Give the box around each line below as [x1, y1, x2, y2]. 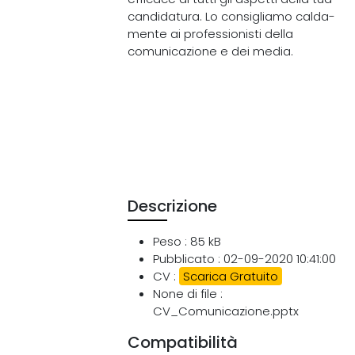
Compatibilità [128, 331, 239, 353]
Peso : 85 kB [153, 233, 222, 250]
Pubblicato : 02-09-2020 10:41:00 [153, 250, 337, 267]
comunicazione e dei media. [128, 43, 294, 59]
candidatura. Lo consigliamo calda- [128, 8, 336, 25]
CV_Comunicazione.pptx [153, 303, 300, 319]
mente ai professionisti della [128, 25, 294, 42]
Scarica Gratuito [183, 268, 279, 284]
